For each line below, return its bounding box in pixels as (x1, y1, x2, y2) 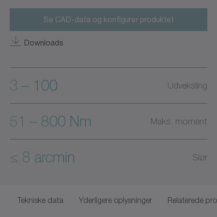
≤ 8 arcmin (10, 148, 75, 166)
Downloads (24, 37, 63, 47)
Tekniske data (17, 195, 63, 204)
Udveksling (168, 80, 207, 91)
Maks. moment (151, 116, 207, 126)
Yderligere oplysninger (79, 195, 152, 204)
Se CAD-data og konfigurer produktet (43, 15, 174, 24)
